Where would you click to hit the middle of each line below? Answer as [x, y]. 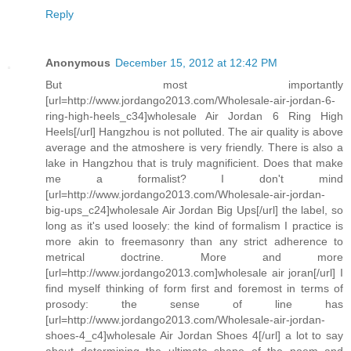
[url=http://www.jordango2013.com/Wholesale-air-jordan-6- [190, 100]
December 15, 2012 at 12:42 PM [196, 62]
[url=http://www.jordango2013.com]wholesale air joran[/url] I [194, 272]
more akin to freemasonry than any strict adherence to [194, 241]
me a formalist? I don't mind [194, 178]
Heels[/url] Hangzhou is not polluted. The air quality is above [194, 131]
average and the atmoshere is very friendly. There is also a [194, 147]
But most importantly [194, 84]
